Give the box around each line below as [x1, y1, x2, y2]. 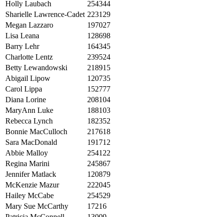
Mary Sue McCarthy [5, 202, 68, 211]
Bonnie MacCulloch [5, 127, 67, 136]
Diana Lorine [5, 95, 46, 104]
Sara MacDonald [5, 138, 57, 147]
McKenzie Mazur [5, 181, 59, 189]
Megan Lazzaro [5, 21, 53, 30]
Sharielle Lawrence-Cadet [5, 10, 85, 19]
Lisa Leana [5, 31, 39, 40]
